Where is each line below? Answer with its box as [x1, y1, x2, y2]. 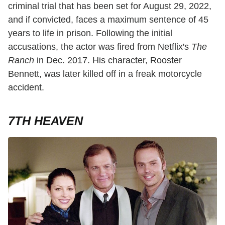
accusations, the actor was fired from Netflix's [8, 41, 191, 52]
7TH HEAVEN [8, 114, 83, 128]
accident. [8, 82, 44, 92]
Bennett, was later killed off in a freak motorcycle [8, 68, 202, 79]
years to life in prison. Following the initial [8, 28, 172, 38]
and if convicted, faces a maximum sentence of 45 [8, 14, 208, 25]
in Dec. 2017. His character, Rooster [34, 55, 182, 65]
